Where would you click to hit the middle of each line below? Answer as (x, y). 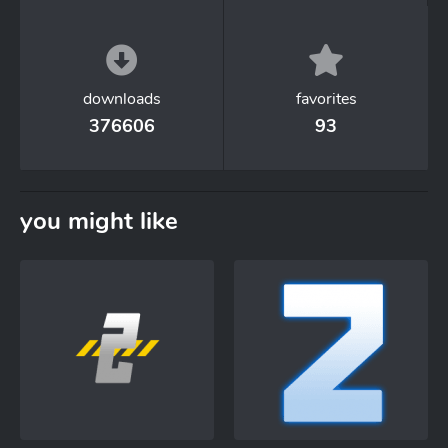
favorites (326, 99)
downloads (121, 99)
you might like (99, 221)
